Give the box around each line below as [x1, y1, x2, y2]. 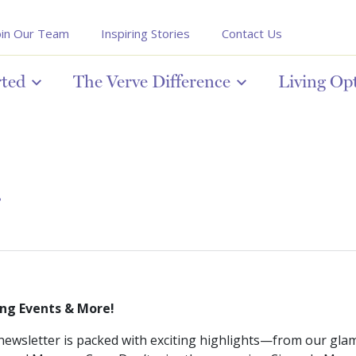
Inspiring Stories [101, 25, 190, 41]
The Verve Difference [73, 71, 230, 91]
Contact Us [222, 25, 282, 41]
